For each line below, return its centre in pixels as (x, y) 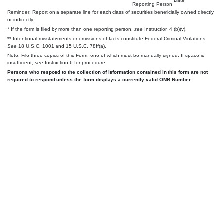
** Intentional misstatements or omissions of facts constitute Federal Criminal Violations (106, 38)
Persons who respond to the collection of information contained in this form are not (108, 72)
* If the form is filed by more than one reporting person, (71, 29)
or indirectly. (21, 19)
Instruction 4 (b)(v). (165, 29)
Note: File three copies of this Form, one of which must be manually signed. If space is (106, 55)
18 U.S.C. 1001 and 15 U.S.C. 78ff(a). (61, 46)
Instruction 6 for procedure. (75, 62)
